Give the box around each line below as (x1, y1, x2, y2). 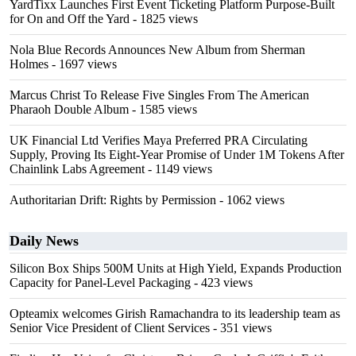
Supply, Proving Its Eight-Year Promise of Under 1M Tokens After (10, 148, 344, 162)
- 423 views (191, 276, 253, 290)
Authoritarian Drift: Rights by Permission (10, 193, 216, 207)
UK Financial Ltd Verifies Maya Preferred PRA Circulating (10, 133, 308, 148)
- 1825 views (130, 12, 198, 26)
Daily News (10, 233, 79, 250)
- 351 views (210, 321, 272, 335)
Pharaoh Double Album (10, 103, 129, 117)
